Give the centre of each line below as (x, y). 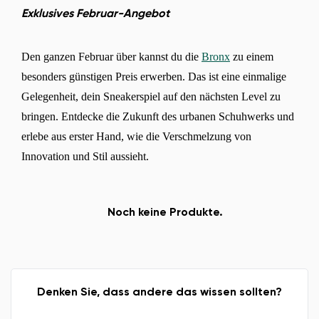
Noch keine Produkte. (165, 213)
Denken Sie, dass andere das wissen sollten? (159, 292)
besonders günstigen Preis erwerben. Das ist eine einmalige (154, 76)
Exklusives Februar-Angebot (95, 14)
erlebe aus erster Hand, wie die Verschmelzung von (136, 136)
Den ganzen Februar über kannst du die (111, 56)
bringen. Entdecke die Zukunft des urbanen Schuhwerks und (158, 116)
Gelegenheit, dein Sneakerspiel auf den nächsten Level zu (151, 96)
